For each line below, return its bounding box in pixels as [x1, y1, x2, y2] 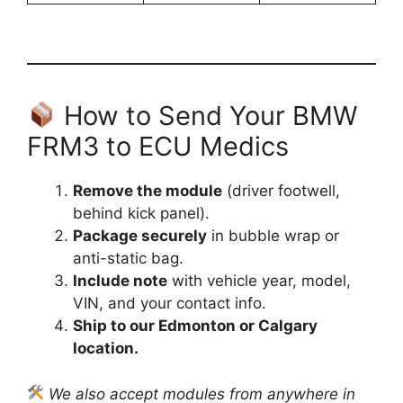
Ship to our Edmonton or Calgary [73, 317, 318, 336]
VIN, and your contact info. [73, 294, 266, 313]
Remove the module [73, 182, 222, 201]
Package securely [73, 227, 207, 246]
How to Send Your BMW [57, 100, 359, 132]
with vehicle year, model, [167, 272, 351, 291]
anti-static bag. [73, 249, 184, 268]
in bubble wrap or [207, 227, 339, 246]
